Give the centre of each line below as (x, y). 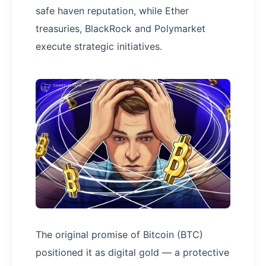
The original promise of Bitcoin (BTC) (119, 235)
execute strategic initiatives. (99, 46)
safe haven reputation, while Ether (112, 11)
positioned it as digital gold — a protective (132, 253)
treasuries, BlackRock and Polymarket (121, 28)
